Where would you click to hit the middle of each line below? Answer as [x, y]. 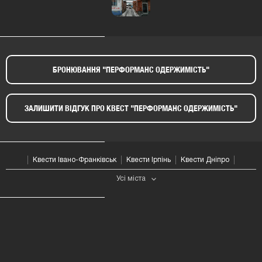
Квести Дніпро [205, 166]
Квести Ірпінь [149, 166]
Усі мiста [131, 184]
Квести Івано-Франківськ [75, 166]
